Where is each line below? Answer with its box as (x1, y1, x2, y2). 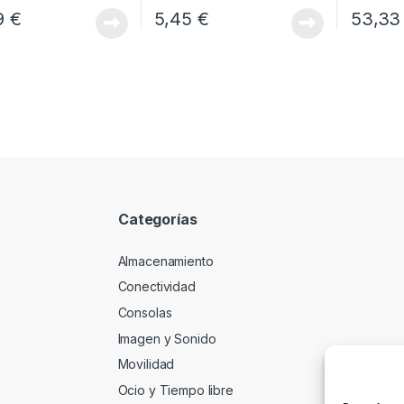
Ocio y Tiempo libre (117, 381, 234, 398)
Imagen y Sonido (117, 330, 216, 346)
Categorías (118, 210, 197, 229)
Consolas (117, 305, 172, 321)
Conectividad (117, 279, 196, 295)
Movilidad (117, 356, 175, 372)
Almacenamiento (117, 252, 214, 269)
